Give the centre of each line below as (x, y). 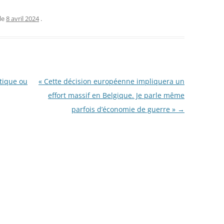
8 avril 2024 (22, 18)
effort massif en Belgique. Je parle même (116, 95)
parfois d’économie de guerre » (124, 109)
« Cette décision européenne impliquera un (111, 81)
